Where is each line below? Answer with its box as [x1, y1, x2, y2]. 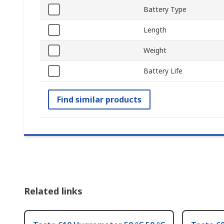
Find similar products [57, 94, 141, 105]
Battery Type [143, 4, 186, 14]
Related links [24, 185, 82, 197]
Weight [143, 45, 166, 55]
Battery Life [143, 66, 182, 76]
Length [143, 25, 166, 35]
